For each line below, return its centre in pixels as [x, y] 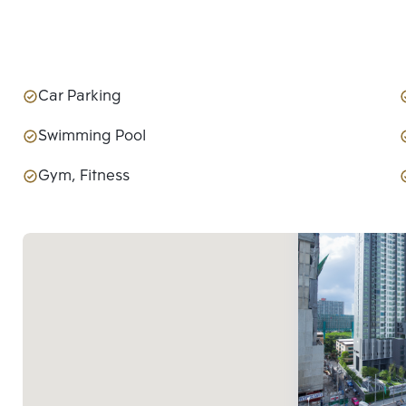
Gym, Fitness [84, 177]
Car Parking [80, 97]
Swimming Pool [92, 137]
